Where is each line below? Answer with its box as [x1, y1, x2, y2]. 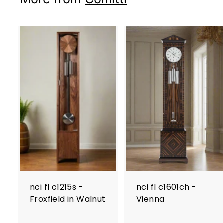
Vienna [136, 193, 165, 205]
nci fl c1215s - [30, 181, 84, 193]
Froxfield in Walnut [30, 193, 106, 205]
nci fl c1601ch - [136, 181, 197, 193]
